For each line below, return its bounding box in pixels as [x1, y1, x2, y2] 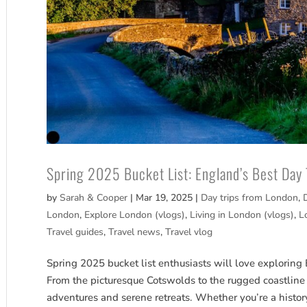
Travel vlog [165, 225, 213, 239]
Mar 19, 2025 [136, 191, 193, 205]
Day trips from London [201, 191, 299, 205]
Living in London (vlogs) [190, 208, 295, 222]
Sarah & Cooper [60, 191, 128, 205]
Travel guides [47, 225, 104, 239]
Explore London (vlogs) [84, 208, 186, 222]
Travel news [108, 225, 161, 239]
